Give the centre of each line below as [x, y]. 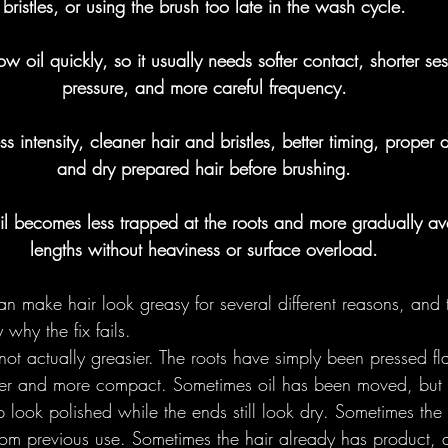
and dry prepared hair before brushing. [204, 167]
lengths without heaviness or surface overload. [204, 248]
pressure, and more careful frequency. [204, 86]
